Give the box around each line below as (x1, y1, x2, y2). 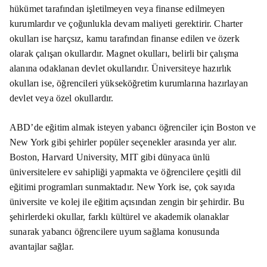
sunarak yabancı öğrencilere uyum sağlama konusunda (10, 226, 220, 237)
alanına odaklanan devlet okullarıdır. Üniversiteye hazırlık (10, 63, 232, 73)
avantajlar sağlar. (10, 241, 74, 252)
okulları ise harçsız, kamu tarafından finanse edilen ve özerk (10, 33, 240, 44)
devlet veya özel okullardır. (10, 92, 114, 103)
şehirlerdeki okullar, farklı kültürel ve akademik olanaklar (10, 211, 229, 222)
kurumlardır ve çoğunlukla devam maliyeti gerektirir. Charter (10, 18, 243, 29)
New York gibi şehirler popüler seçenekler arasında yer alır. (10, 136, 237, 147)
